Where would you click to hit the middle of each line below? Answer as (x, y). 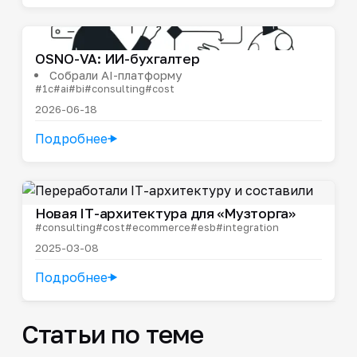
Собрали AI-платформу (115, 75)
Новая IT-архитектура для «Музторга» (165, 213)
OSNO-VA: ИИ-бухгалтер (117, 58)
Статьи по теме (112, 333)
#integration (247, 227)
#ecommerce (157, 227)
